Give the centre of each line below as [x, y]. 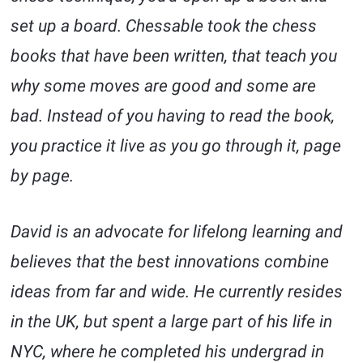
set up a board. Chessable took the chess [164, 26]
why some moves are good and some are [164, 86]
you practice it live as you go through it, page [176, 146]
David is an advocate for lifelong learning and [177, 232]
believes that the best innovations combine [170, 262]
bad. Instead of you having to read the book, [173, 116]
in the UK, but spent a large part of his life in [172, 322]
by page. [43, 176]
